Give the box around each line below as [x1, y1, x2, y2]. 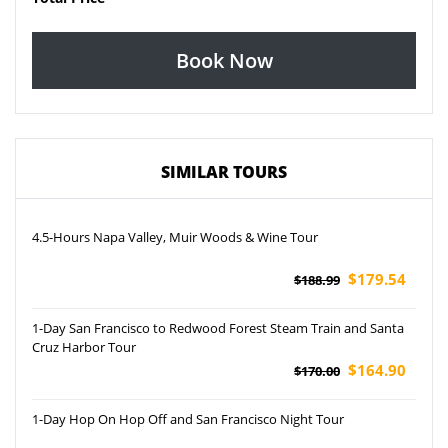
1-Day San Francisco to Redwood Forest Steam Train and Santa [32, 319, 404, 338]
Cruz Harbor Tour [32, 338, 136, 357]
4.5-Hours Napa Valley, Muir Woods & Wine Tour [32, 228, 318, 247]
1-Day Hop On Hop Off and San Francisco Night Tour [32, 410, 344, 429]
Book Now [175, 46, 273, 74]
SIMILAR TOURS [161, 161, 287, 184]
